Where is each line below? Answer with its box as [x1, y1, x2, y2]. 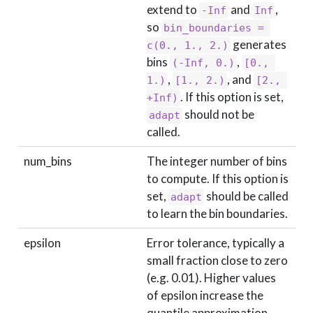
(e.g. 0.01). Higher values [147, 270, 276, 286]
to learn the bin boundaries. [147, 206, 288, 221]
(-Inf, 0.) [171, 57, 235, 70]
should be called [203, 189, 289, 204]
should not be [182, 107, 254, 122]
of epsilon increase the [147, 288, 263, 303]
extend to [147, 2, 199, 17]
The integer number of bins [147, 154, 287, 169]
